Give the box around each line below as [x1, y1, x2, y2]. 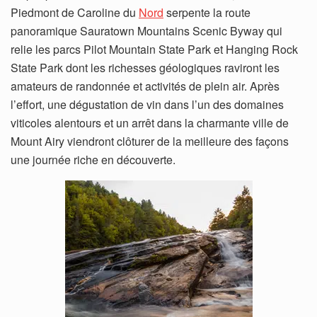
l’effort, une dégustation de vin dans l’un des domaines [11, 96, 284, 113]
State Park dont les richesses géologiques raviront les [11, 59, 279, 76]
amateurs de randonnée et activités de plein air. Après [11, 77, 279, 94]
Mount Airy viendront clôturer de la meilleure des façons [11, 132, 289, 149]
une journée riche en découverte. [11, 151, 175, 168]
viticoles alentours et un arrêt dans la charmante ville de [11, 114, 289, 131]
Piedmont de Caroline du [11, 4, 139, 21]
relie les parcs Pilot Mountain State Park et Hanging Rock [11, 40, 298, 57]
